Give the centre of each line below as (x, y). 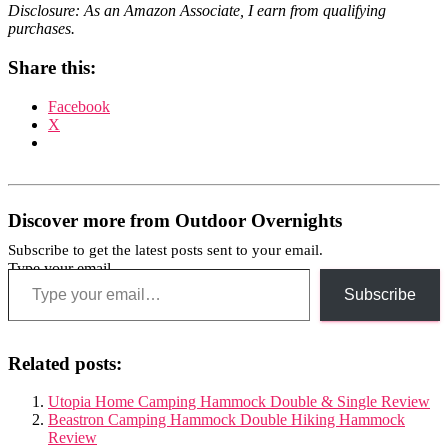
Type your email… (67, 268)
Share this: (52, 67)
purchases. (41, 29)
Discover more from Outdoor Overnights (175, 220)
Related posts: (65, 363)
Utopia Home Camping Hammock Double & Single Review (239, 402)
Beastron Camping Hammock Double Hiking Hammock (226, 420)
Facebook (79, 106)
